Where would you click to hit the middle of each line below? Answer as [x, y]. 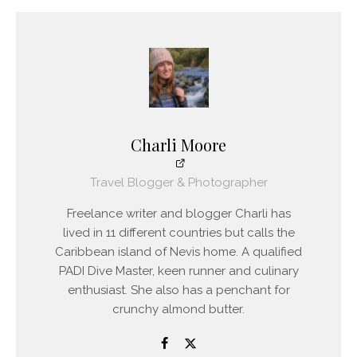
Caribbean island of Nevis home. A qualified [178, 251]
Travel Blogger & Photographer [178, 182]
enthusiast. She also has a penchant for [178, 290]
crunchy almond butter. [178, 309]
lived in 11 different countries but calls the [178, 232]
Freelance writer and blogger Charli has [178, 213]
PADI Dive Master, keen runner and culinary [178, 271]
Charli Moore [178, 144]
